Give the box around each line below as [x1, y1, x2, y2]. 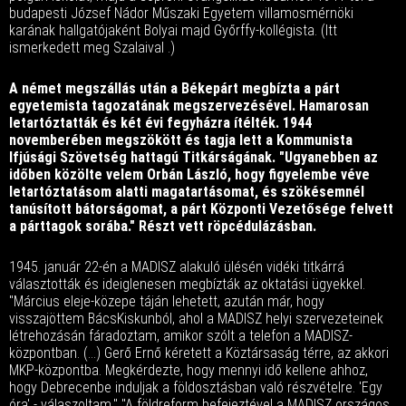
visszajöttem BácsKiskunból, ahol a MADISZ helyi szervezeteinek [9, 310, 383, 327]
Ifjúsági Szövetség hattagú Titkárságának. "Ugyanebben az [9, 149, 378, 166]
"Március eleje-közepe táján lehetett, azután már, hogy [9, 293, 324, 310]
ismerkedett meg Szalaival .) [9, 39, 175, 56]
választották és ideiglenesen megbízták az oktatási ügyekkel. [9, 275, 365, 293]
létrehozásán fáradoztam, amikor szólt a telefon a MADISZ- [9, 327, 353, 344]
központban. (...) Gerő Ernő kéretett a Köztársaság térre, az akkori [9, 344, 389, 362]
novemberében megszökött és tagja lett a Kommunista [9, 131, 353, 149]
